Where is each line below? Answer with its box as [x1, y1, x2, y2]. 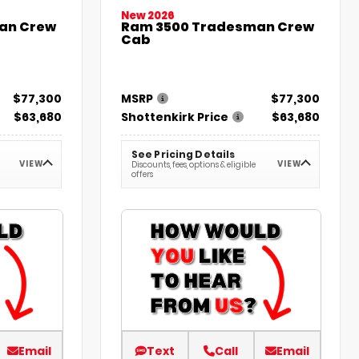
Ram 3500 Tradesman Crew [121, 18, 315, 37]
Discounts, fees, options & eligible [131, 159, 256, 171]
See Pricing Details [131, 147, 236, 162]
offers [131, 168, 154, 181]
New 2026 [121, 8, 175, 24]
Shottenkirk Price [121, 109, 229, 126]
